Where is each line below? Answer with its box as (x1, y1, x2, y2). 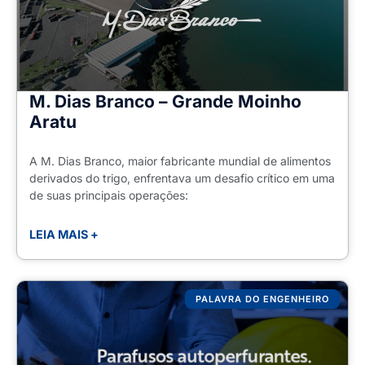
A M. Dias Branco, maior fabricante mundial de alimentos (29, 154, 331, 169)
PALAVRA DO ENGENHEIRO (195, 292, 329, 305)
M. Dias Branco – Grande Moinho (29, 91, 301, 112)
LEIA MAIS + (29, 227, 99, 242)
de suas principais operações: (29, 188, 188, 203)
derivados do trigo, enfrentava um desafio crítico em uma (29, 171, 335, 186)
